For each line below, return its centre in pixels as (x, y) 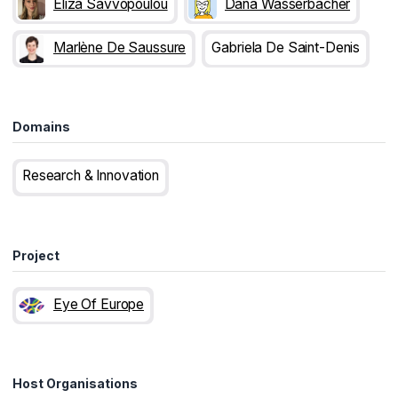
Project (36, 255)
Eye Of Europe (99, 304)
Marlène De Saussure (120, 47)
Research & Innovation (91, 176)
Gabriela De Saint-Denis (286, 47)
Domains (41, 127)
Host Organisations (75, 384)
